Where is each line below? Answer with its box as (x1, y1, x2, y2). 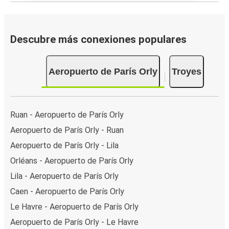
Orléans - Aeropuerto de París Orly (10, 155, 133, 166)
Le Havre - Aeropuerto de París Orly (10, 201, 139, 212)
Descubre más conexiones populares (10, 33, 187, 45)
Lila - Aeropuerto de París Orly (10, 171, 119, 181)
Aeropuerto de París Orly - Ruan (10, 125, 124, 135)
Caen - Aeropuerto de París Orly (10, 186, 124, 196)
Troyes (171, 66, 201, 77)
